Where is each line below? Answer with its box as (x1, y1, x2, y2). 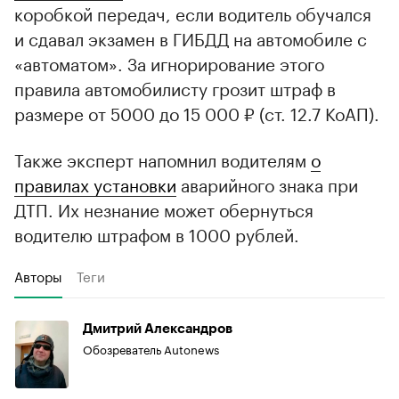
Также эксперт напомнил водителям (14, 144, 311, 172)
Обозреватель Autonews (83, 338, 219, 357)
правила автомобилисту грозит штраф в (14, 73, 336, 101)
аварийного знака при (176, 169, 358, 197)
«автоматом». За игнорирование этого (14, 48, 324, 76)
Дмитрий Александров (83, 322, 232, 336)
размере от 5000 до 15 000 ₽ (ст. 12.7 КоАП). (14, 98, 379, 126)
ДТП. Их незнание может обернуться (14, 194, 313, 222)
